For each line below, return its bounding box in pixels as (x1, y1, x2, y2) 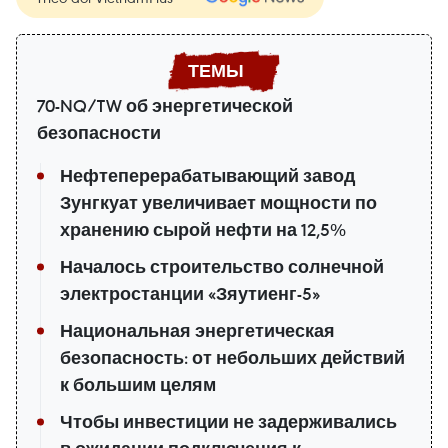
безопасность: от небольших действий (60, 347, 405, 370)
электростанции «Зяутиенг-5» (60, 283, 320, 306)
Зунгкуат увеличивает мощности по (60, 192, 377, 215)
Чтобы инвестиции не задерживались (60, 411, 397, 434)
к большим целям (60, 374, 216, 397)
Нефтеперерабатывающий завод (60, 165, 355, 188)
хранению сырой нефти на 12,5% (60, 219, 346, 242)
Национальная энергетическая (60, 320, 335, 343)
